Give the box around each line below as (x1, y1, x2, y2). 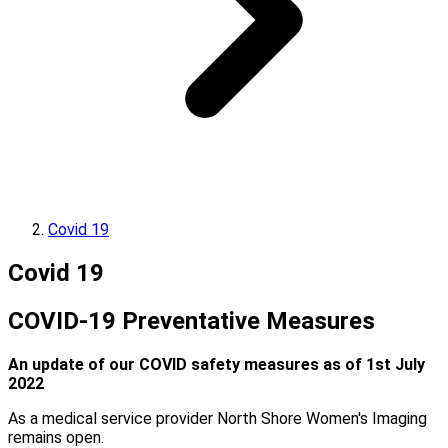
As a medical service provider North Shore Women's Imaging (8, 408, 427, 428)
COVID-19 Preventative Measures (8, 306, 375, 335)
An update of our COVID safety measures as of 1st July (8, 354, 425, 374)
